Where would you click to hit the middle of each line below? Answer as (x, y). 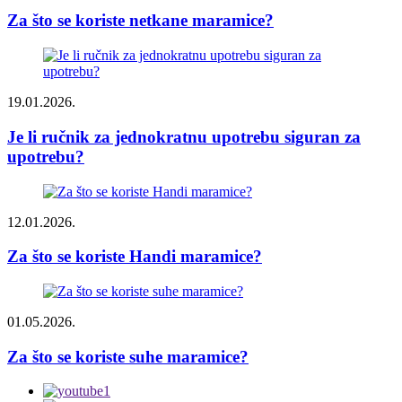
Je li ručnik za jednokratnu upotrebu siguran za (184, 136)
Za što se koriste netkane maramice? (140, 21)
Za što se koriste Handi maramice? (135, 257)
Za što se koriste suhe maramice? (128, 356)
